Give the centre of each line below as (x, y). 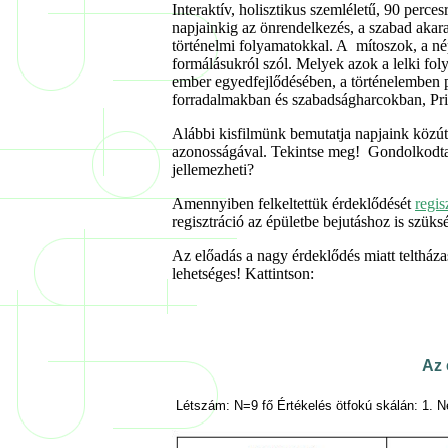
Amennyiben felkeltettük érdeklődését (293, 203)
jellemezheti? (213, 169)
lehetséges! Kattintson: (243, 273)
